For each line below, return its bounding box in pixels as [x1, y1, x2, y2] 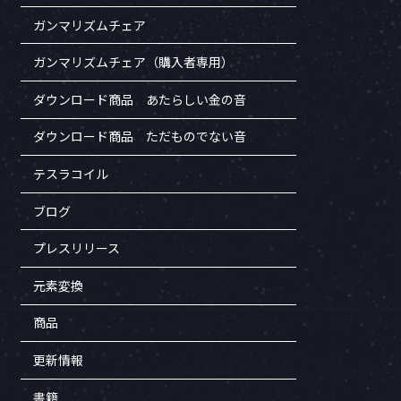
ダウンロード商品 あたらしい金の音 [33, 90, 247, 108]
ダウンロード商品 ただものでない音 [33, 127, 247, 146]
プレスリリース [33, 239, 121, 258]
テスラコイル [33, 164, 109, 183]
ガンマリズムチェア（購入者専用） [33, 53, 235, 72]
